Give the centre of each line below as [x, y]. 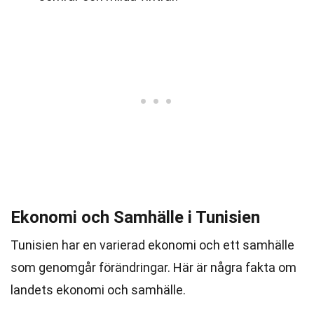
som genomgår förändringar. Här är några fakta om [153, 267]
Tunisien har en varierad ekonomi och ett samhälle [152, 245]
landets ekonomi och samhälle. [98, 290]
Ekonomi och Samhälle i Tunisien [135, 217]
